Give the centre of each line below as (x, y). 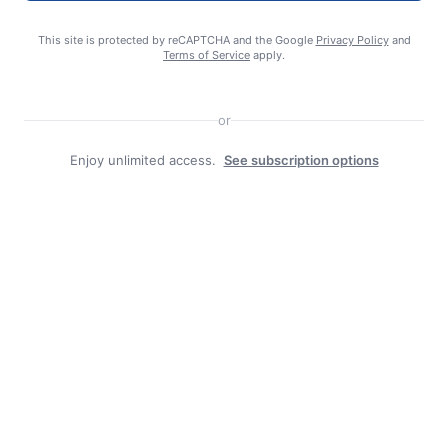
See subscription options (301, 160)
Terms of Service (206, 55)
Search (298, 25)
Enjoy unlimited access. (142, 160)
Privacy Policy (352, 40)
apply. (267, 55)
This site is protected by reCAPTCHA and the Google (176, 40)
